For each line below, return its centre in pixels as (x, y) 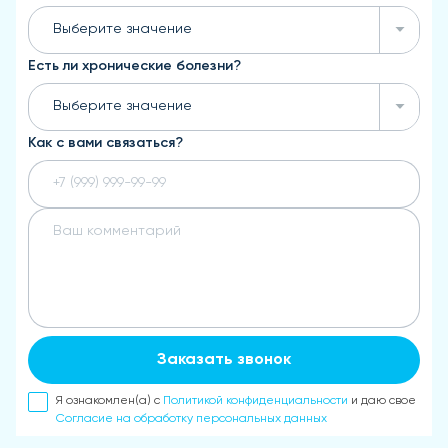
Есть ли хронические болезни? (134, 65)
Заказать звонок (224, 359)
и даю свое (382, 400)
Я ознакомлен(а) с (109, 400)
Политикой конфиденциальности (255, 400)
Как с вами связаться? (105, 142)
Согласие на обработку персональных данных (191, 418)
